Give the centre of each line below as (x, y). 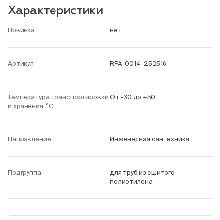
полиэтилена (131, 181)
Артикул (21, 64)
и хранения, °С (31, 106)
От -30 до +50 (133, 97)
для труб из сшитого (142, 173)
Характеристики (55, 11)
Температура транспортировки (58, 97)
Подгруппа (25, 173)
